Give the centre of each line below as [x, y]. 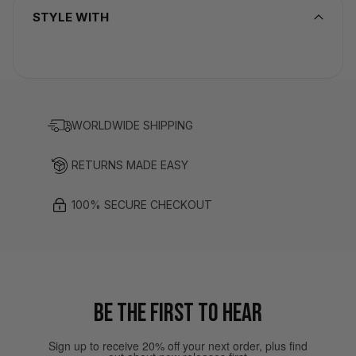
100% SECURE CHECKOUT [142, 205]
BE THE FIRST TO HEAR [178, 314]
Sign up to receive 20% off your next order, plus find [178, 346]
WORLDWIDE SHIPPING [132, 126]
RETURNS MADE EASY [130, 165]
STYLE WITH [71, 17]
